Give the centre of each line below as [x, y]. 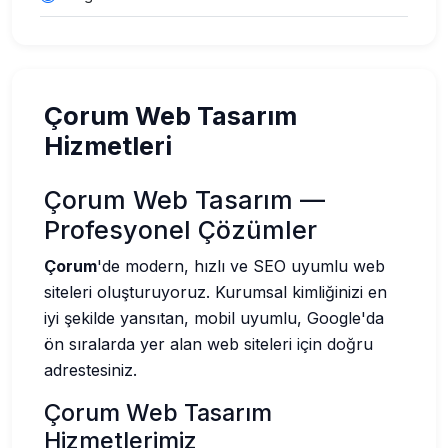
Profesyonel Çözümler [180, 229]
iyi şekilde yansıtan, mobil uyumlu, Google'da [214, 317]
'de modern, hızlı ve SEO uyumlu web [241, 265]
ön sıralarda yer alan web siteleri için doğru [208, 343]
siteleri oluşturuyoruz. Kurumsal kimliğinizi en [215, 291]
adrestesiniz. [90, 369]
